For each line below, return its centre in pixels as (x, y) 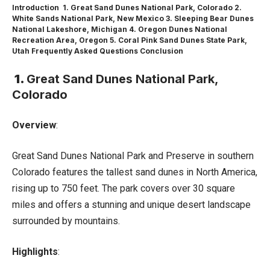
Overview (34, 125)
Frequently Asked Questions (84, 51)
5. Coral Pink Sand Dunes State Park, (177, 40)
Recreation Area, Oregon (60, 40)
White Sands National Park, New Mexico (88, 18)
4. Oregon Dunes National (177, 29)
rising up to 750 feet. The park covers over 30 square (124, 188)
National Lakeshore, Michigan (70, 29)
